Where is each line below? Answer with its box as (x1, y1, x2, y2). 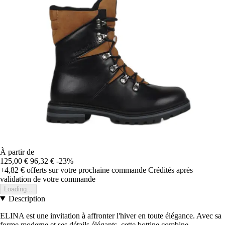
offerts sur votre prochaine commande (25, 165, 146, 174)
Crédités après (148, 165, 193, 174)
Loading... (4, 185, 33, 193)
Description (8, 194, 45, 203)
